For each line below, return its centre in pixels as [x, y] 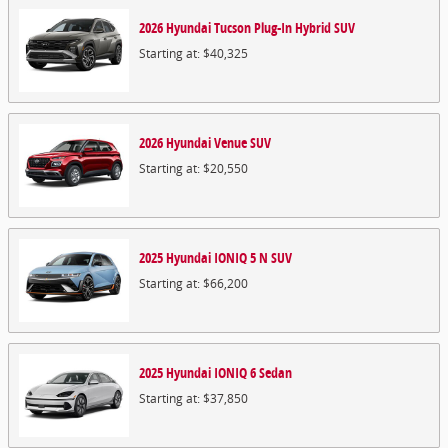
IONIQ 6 [235, 372]
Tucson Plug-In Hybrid [272, 27]
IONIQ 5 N [241, 257]
